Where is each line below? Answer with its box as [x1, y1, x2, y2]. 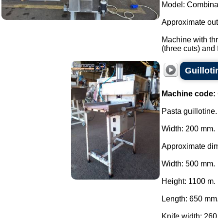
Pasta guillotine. [162, 107, 217, 115]
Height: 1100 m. [162, 177, 216, 185]
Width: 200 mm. [162, 125, 215, 133]
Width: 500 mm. [162, 160, 215, 168]
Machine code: [162, 90, 216, 98]
